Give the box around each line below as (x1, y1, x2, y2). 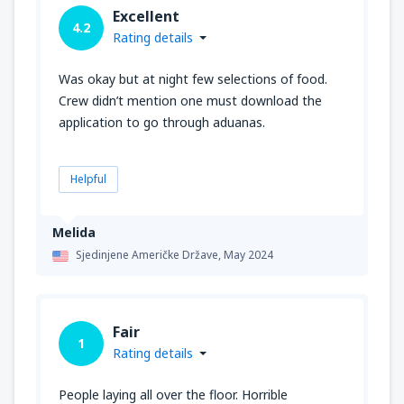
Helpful (70, 171, 106, 188)
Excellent (113, 6, 179, 27)
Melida (52, 224, 96, 242)
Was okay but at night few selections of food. (59, 70, 327, 88)
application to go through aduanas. (59, 114, 265, 132)
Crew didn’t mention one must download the (59, 92, 322, 110)
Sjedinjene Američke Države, (76, 247, 224, 263)
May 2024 (224, 247, 273, 263)
